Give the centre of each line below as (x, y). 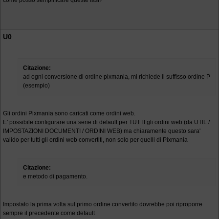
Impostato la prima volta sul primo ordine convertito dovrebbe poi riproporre (103, 204)
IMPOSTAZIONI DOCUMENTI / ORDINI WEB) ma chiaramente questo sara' (102, 131)
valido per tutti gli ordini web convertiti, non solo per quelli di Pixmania (95, 140)
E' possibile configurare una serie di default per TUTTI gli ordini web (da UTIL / (106, 122)
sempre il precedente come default (49, 213)
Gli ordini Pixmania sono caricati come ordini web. (69, 113)
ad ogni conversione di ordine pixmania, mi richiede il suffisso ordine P (117, 77)
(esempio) (36, 86)
